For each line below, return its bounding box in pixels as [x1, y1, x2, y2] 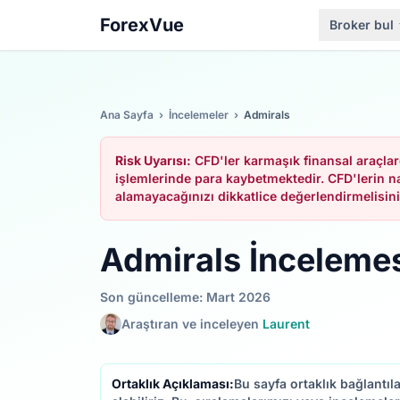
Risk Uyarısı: [115, 153, 191, 168]
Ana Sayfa [100, 108, 154, 121]
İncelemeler [169, 108, 229, 121]
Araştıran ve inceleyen [121, 316, 262, 331]
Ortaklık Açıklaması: [112, 376, 234, 391]
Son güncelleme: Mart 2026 [100, 289, 271, 304]
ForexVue [100, 14, 184, 36]
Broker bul [329, 17, 394, 32]
